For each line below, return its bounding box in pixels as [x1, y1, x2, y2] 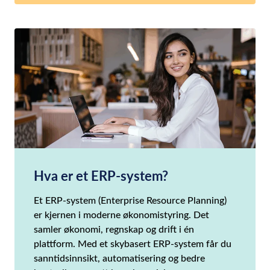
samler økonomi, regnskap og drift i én [34, 222, 194, 235]
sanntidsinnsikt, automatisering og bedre [34, 251, 205, 264]
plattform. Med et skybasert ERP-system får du [34, 236, 231, 250]
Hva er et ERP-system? [34, 166, 168, 184]
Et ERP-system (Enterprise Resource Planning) [34, 193, 227, 206]
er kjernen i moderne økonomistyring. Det [34, 207, 209, 221]
